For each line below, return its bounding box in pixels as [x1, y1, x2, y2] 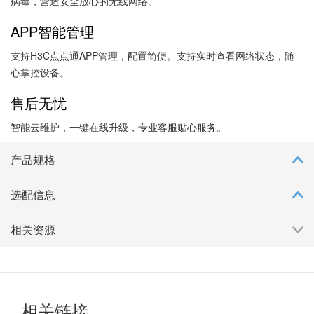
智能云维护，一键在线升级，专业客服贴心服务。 [11, 120, 226, 134]
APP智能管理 [11, 21, 94, 41]
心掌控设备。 [11, 65, 69, 79]
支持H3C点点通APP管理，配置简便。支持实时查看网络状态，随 [11, 48, 294, 62]
